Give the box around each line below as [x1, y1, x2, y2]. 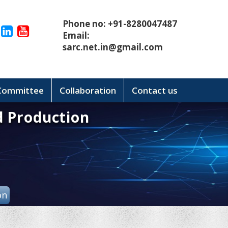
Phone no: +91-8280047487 [63, 18, 177, 30]
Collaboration [60, 84, 116, 96]
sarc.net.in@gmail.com [63, 41, 163, 53]
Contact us [132, 84, 178, 96]
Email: [63, 30, 90, 42]
